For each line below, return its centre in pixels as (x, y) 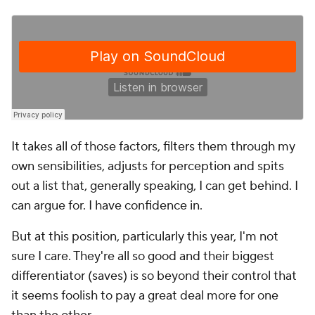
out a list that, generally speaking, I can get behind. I (155, 186)
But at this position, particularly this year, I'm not (145, 237)
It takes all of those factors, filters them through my (153, 147)
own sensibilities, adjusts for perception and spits (148, 166)
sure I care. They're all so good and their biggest (143, 256)
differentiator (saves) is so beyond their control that (154, 276)
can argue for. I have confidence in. (107, 206)
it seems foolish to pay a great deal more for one (145, 296)
